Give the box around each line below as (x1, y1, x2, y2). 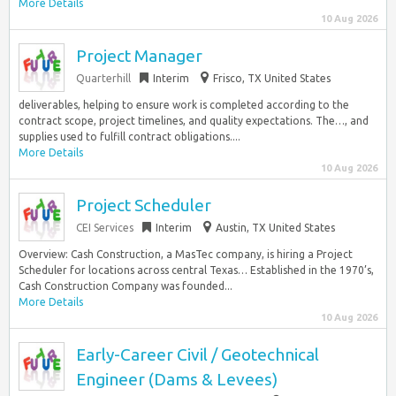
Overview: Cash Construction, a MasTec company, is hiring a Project (19, 248, 353, 260)
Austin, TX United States (216, 222, 335, 233)
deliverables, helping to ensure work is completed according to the (19, 99, 349, 110)
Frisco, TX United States (213, 72, 331, 84)
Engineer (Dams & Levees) (76, 369, 278, 389)
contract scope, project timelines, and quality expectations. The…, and (19, 115, 369, 126)
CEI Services (76, 222, 133, 233)
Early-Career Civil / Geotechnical (76, 345, 319, 364)
